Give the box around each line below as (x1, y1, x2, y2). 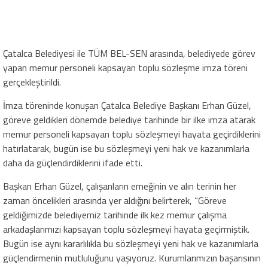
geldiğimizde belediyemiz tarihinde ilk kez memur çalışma (3, 207, 227, 222)
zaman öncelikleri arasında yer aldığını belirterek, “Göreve (3, 193, 227, 208)
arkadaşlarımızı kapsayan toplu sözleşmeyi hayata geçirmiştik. (3, 221, 249, 236)
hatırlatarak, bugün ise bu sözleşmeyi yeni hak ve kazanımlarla (3, 141, 249, 156)
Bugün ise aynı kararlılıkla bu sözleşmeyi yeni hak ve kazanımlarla (3, 236, 258, 251)
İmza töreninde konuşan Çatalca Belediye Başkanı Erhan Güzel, (3, 98, 251, 112)
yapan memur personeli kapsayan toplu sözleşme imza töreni (3, 60, 248, 75)
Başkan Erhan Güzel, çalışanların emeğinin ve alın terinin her (3, 178, 236, 193)
